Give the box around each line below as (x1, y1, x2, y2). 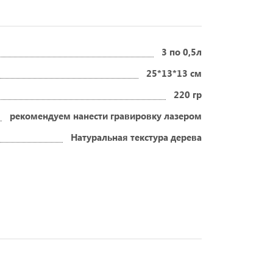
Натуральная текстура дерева (71, 131, 202, 143)
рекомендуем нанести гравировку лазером (10, 110, 202, 122)
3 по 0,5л (161, 46, 202, 58)
